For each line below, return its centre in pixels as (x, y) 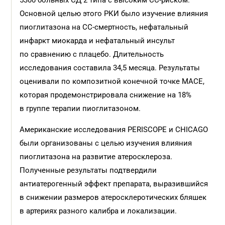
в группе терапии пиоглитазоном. (80, 108)
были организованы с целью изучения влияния (106, 143)
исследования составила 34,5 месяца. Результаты (110, 68)
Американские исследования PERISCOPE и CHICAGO (114, 130)
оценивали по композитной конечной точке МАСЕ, (112, 81)
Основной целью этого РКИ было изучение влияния (114, 14)
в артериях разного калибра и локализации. (98, 211)
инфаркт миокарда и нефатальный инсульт (97, 41)
